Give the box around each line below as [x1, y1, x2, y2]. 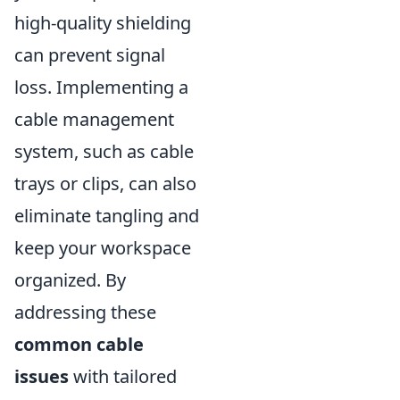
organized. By [14, 267, 126, 292]
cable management [14, 106, 174, 131]
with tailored [69, 363, 177, 388]
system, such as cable [14, 138, 194, 163]
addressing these [14, 299, 156, 324]
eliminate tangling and [14, 203, 199, 228]
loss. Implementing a [14, 74, 188, 99]
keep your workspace [14, 235, 191, 260]
